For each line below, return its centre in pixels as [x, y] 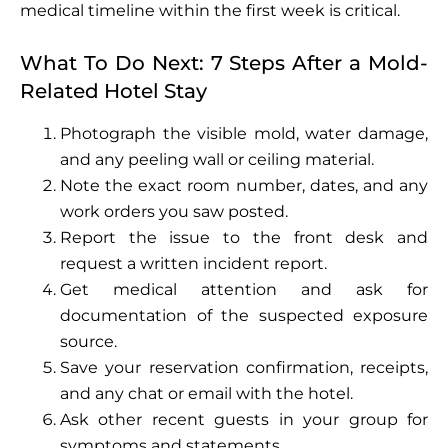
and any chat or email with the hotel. [206, 393]
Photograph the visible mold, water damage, [244, 133]
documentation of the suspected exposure [244, 315]
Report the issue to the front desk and [244, 237]
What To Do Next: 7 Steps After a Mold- [224, 62]
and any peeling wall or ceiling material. [217, 159]
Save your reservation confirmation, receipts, [244, 367]
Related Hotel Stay [113, 90]
